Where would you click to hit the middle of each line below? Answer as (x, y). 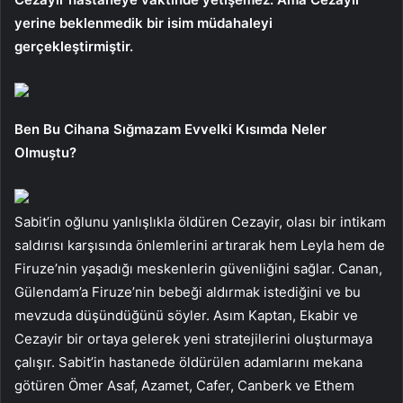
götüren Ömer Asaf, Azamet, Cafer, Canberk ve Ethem (184, 386)
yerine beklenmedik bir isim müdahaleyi (143, 23)
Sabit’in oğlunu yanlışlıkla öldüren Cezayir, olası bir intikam (200, 222)
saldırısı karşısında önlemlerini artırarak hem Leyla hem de (200, 246)
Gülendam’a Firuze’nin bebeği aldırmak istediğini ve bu (188, 292)
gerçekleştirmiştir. (74, 47)
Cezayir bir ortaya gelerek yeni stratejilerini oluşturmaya (193, 339)
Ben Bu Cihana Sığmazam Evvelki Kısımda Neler (170, 130)
